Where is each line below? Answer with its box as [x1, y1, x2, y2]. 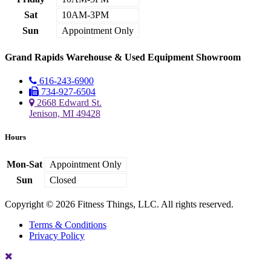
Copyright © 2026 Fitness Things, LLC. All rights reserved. [5, 198, 233, 209]
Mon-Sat [7, 158, 42, 169]
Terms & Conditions [29, 219, 106, 230]
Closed [50, 174, 76, 185]
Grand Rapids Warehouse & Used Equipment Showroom [5, 51, 241, 62]
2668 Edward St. [37, 97, 102, 108]
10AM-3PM [62, 9, 109, 20]
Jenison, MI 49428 [29, 108, 100, 119]
